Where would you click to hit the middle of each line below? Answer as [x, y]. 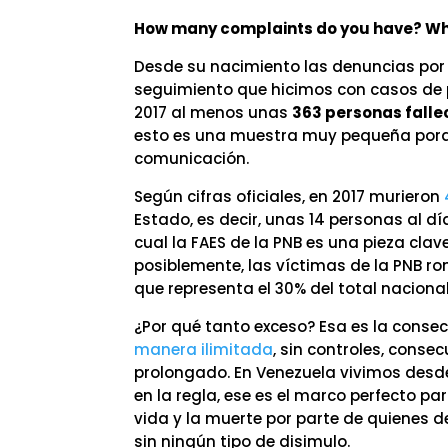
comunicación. [192, 158]
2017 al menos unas [213, 112]
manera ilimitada [204, 349]
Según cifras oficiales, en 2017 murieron [289, 196]
